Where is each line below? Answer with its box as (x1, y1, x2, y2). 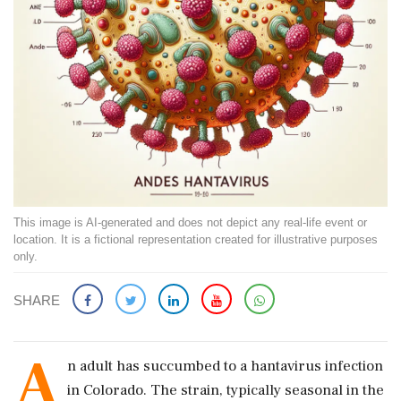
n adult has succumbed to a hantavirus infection (67, 356, 383, 376)
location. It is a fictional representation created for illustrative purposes (13, 233, 378, 246)
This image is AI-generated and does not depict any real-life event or (13, 216, 367, 229)
